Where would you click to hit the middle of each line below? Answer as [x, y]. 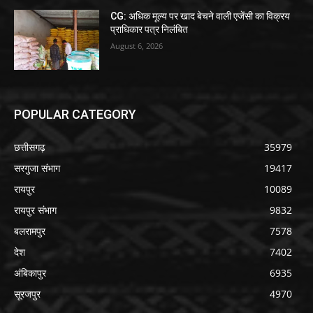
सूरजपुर [27, 293]
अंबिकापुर [30, 272]
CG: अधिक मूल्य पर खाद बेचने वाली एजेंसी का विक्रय [201, 16]
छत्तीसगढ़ [30, 147]
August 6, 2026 [137, 46]
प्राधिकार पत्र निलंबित [150, 30]
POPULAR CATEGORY [75, 114]
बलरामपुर [30, 231]
